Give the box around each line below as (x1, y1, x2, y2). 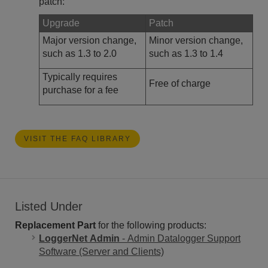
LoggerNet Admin (39, 233, 120, 243)
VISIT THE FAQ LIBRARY (24, 134, 131, 143)
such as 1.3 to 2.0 (42, 48, 117, 59)
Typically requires (42, 71, 117, 82)
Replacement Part (15, 220, 96, 230)
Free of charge (149, 78, 211, 89)
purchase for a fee (42, 84, 118, 95)
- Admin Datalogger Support (120, 233, 240, 243)
